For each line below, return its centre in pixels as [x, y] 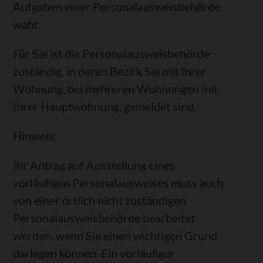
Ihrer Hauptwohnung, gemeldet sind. [105, 106]
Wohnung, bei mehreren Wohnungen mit [116, 89]
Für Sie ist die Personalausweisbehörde [112, 53]
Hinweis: [35, 136]
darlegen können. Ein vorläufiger [94, 253]
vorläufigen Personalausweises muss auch [119, 183]
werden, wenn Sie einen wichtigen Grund [115, 236]
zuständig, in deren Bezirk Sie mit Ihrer [110, 71]
